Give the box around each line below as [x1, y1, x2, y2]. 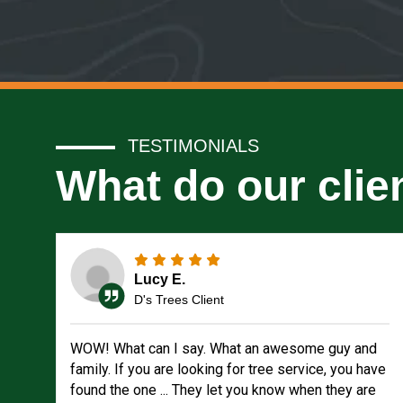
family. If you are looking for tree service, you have [70, 361, 386, 378]
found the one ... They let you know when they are [70, 381, 376, 399]
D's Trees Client [134, 291, 224, 307]
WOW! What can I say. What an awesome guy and [70, 340, 377, 357]
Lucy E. [134, 271, 185, 287]
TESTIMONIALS [128, 136, 259, 156]
